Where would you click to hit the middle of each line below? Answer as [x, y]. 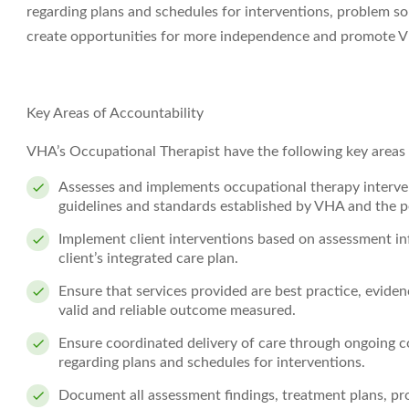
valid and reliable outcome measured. [177, 310]
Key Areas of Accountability [115, 113]
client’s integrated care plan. [148, 258]
